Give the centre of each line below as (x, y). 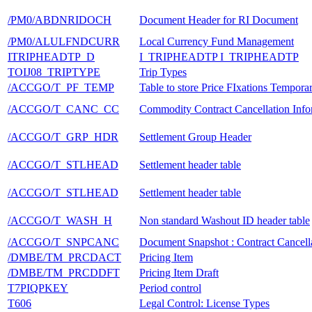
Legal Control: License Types (204, 303)
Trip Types (163, 72)
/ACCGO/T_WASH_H (60, 220)
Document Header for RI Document (219, 19)
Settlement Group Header (195, 136)
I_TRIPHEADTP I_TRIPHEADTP (219, 56)
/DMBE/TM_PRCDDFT (64, 272)
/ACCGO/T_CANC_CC (63, 109)
